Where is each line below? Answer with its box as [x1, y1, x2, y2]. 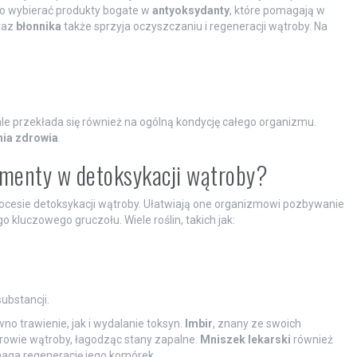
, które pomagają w [229, 3, 325, 17]
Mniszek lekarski [199, 332, 291, 346]
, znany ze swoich [212, 316, 301, 330]
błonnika [15, 19, 61, 33]
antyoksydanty [151, 3, 229, 17]
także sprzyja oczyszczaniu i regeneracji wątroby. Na [61, 19, 328, 33]
